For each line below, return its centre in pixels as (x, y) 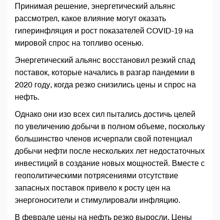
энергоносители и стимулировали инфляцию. (97, 200)
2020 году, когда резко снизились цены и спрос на (105, 85)
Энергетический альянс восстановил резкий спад (105, 60)
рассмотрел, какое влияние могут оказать (90, 19)
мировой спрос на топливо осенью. (79, 43)
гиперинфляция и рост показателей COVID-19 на (104, 31)
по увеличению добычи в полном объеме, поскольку (110, 127)
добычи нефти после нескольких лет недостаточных (110, 151)
